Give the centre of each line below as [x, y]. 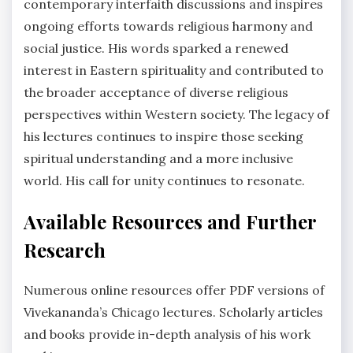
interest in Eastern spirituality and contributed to [174, 70]
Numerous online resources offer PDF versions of [174, 290]
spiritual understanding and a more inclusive [158, 158]
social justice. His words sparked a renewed [156, 48]
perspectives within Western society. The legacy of [176, 114]
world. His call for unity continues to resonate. [164, 180]
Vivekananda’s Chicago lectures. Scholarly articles [173, 312]
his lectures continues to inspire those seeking [163, 136]
